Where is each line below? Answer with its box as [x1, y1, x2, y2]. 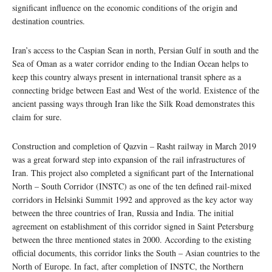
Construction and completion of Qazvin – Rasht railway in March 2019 [12, 140, 256, 152]
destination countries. [12, 15, 85, 27]
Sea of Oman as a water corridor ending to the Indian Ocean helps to [12, 57, 248, 69]
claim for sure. [12, 110, 62, 123]
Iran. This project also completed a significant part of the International [12, 166, 254, 178]
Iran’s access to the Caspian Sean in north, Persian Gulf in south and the [12, 44, 259, 56]
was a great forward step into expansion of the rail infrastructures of [12, 153, 245, 165]
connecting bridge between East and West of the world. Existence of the [12, 84, 259, 96]
